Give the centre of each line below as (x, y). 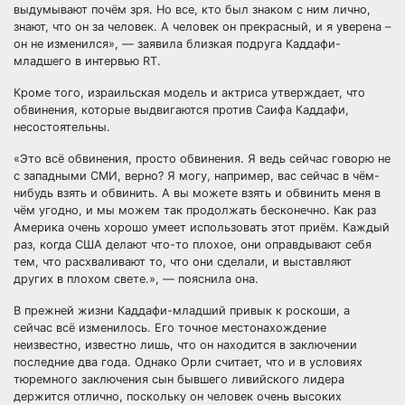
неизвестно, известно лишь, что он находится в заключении (185, 345)
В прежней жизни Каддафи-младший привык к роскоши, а (182, 311)
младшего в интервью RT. (87, 61)
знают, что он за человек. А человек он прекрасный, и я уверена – (202, 27)
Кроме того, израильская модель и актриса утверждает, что (189, 93)
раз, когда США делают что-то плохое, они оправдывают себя (193, 245)
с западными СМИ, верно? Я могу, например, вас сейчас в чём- (197, 176)
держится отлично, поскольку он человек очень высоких (178, 396)
